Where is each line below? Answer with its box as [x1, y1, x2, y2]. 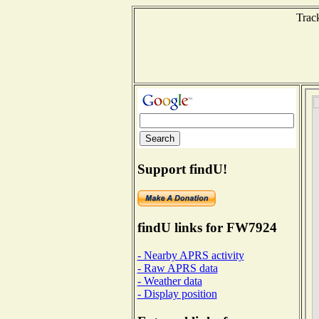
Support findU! [137, 161, 227, 177]
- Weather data [137, 274, 202, 287]
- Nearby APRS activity [137, 249, 244, 261]
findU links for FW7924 [137, 220, 277, 236]
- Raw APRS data [137, 261, 218, 274]
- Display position [137, 287, 217, 300]
